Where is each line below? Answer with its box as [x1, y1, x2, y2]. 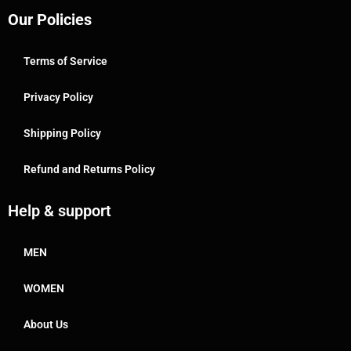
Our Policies [8, 10, 92, 30]
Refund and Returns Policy [24, 163, 155, 176]
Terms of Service [24, 55, 107, 68]
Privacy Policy [24, 91, 93, 104]
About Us [24, 318, 68, 331]
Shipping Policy [24, 127, 101, 140]
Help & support [8, 201, 111, 221]
